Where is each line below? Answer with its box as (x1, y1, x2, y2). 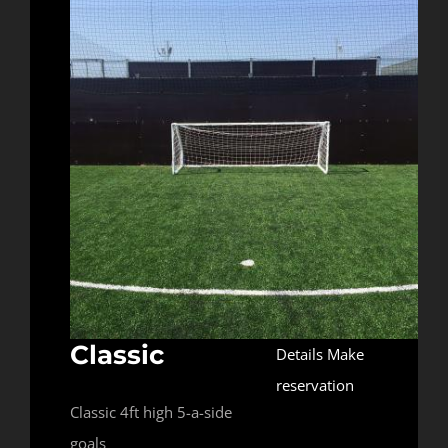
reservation (275, 375, 354, 396)
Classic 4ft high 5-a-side (70, 402, 232, 423)
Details (275, 344, 323, 365)
